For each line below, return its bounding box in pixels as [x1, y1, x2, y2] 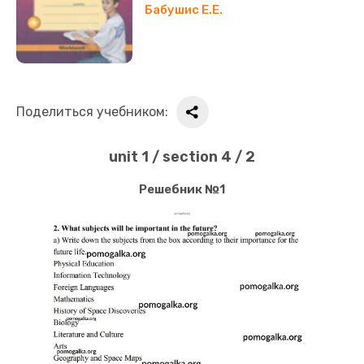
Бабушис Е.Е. [145, 2, 223, 17]
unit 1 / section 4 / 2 [109, 148, 255, 166]
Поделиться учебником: [16, 104, 168, 119]
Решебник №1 [139, 182, 225, 197]
